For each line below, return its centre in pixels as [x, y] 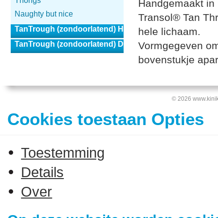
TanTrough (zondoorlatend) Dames [79, 44]
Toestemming [63, 152]
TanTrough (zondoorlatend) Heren [77, 29]
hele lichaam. [169, 31]
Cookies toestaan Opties [106, 119]
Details [43, 172]
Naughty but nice [44, 14]
